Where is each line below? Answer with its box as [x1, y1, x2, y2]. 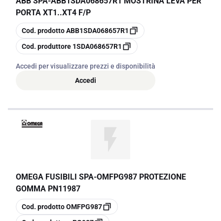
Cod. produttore [22, 42, 71, 50]
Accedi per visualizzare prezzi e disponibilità [16, 62, 155, 70]
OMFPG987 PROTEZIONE [97, 172, 186, 182]
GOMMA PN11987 [16, 184, 80, 193]
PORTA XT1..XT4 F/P [16, 8, 91, 17]
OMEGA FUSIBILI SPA [16, 172, 94, 182]
